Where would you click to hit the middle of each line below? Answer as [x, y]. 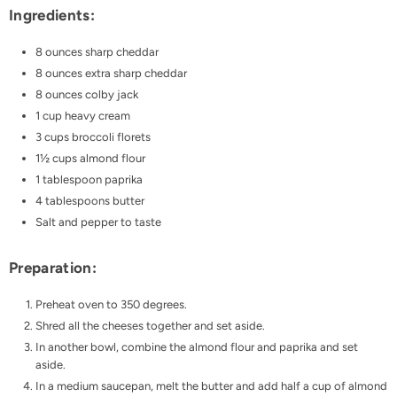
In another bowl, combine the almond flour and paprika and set [197, 347]
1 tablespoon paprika [89, 180]
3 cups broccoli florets [93, 137]
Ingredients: [52, 16]
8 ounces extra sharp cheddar [111, 74]
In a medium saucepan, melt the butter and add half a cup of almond [211, 386]
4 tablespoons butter [90, 201]
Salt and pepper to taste [98, 222]
